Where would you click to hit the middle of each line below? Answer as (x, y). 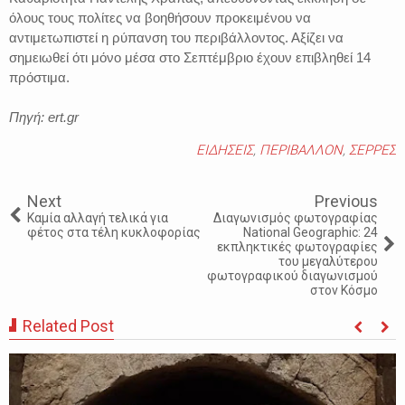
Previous (346, 201)
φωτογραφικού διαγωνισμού (292, 276)
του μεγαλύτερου (328, 261)
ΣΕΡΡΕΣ (372, 150)
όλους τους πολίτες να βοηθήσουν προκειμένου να (160, 18)
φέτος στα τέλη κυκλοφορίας (114, 232)
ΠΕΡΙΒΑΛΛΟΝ (301, 150)
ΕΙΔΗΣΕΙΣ (225, 150)
